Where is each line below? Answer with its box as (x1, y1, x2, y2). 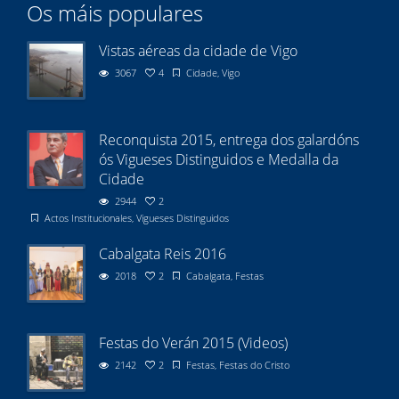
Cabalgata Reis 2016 (99, 243, 226, 264)
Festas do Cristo (219, 357, 289, 371)
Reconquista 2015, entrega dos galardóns (99, 129, 359, 150)
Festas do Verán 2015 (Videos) (99, 332, 288, 353)
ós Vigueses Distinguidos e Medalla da (99, 149, 338, 169)
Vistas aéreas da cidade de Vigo (99, 40, 297, 61)
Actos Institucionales (45, 210, 132, 224)
